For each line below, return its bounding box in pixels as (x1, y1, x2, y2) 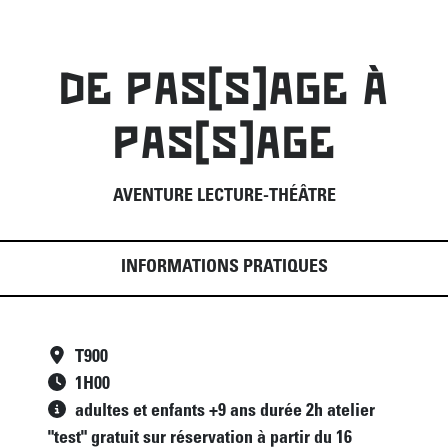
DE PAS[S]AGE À (59, 62, 389, 113)
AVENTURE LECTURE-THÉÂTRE (112, 187, 336, 206)
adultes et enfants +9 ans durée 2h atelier (75, 402, 375, 421)
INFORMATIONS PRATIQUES (120, 258, 328, 277)
